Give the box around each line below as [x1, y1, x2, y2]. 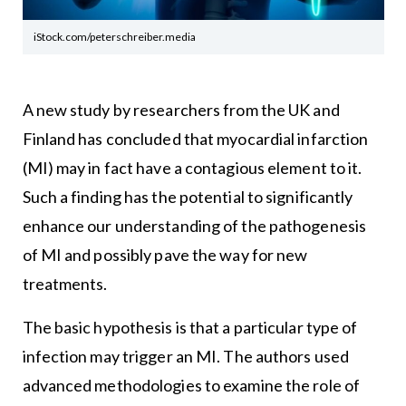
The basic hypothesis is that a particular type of [22, 317, 358, 338]
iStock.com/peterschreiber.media [34, 30, 196, 44]
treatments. [22, 274, 108, 295]
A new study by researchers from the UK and [22, 100, 340, 121]
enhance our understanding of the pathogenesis [22, 216, 367, 237]
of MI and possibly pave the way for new [22, 245, 308, 266]
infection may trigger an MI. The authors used [22, 346, 350, 367]
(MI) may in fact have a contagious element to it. [22, 158, 362, 179]
